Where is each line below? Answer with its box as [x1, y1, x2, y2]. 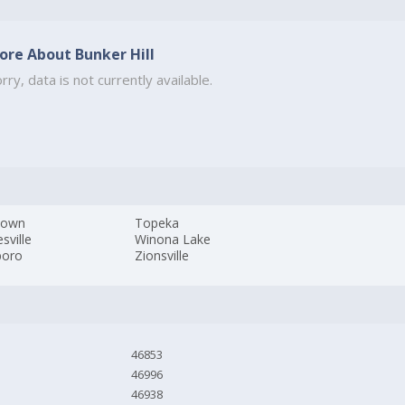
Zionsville [135, 247, 190, 265]
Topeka [135, 214, 180, 232]
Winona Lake [135, 231, 212, 249]
